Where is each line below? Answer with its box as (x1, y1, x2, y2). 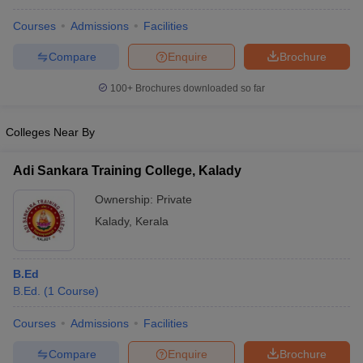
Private (156, 193, 192, 206)
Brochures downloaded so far (133, 83, 265, 94)
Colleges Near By (6, 126, 95, 139)
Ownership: (95, 193, 156, 206)
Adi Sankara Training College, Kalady (13, 164, 241, 177)
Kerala (135, 215, 169, 228)
